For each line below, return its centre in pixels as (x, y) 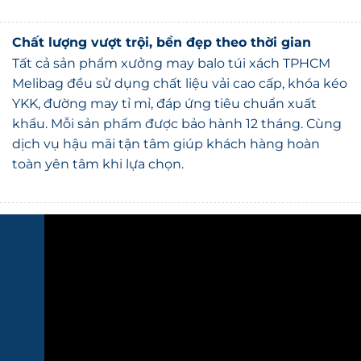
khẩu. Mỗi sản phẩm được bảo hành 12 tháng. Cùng (177, 106)
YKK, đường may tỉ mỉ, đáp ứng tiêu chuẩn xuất (164, 86)
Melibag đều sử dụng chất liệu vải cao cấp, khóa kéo (180, 66)
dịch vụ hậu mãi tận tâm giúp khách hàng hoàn (166, 127)
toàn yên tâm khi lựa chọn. (98, 147)
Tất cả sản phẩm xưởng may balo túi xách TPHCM (171, 46)
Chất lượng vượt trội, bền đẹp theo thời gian (162, 26)
